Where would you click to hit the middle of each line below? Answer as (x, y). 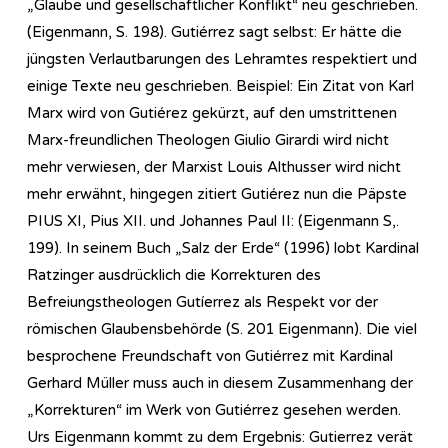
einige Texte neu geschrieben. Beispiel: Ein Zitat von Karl (220, 85)
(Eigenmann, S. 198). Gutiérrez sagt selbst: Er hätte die (214, 31)
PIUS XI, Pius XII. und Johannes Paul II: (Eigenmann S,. (213, 220)
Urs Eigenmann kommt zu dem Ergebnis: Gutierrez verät (220, 436)
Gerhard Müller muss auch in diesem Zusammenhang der (220, 382)
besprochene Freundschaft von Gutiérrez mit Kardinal (210, 355)
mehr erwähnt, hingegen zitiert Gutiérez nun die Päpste (217, 193)
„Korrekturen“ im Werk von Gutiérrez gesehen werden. (214, 409)
